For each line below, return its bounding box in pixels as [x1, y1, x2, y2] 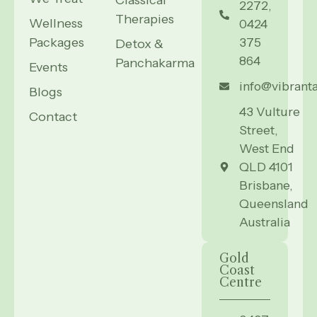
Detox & [115, 36, 163, 52]
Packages [29, 35, 84, 51]
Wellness [29, 16, 83, 32]
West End [238, 141, 294, 156]
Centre [219, 275, 262, 291]
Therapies [115, 11, 174, 28]
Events [29, 59, 68, 76]
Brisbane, [238, 178, 292, 193]
